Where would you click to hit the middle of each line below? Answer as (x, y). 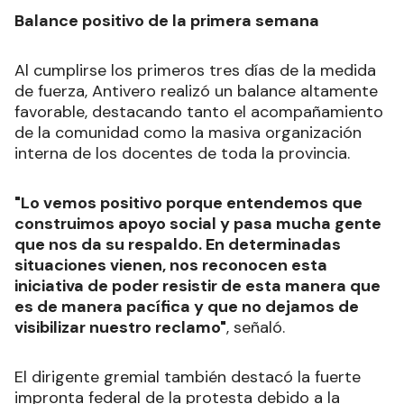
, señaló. (256, 328)
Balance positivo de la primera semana (167, 21)
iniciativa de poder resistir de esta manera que (197, 286)
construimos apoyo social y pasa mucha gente (198, 224)
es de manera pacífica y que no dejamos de (187, 307)
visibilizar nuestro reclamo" (120, 328)
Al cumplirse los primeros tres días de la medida (195, 71)
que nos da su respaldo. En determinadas (178, 245)
